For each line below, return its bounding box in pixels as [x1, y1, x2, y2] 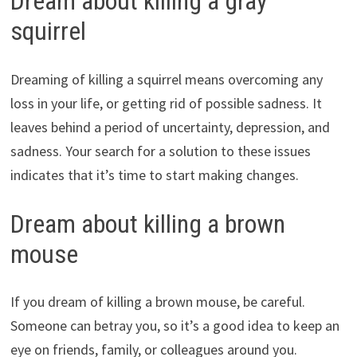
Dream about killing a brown [10, 208, 285, 239]
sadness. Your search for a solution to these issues [10, 141, 311, 160]
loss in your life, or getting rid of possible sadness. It [10, 93, 322, 112]
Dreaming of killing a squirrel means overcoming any [10, 69, 323, 88]
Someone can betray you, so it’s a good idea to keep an [10, 316, 339, 335]
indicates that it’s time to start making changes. [10, 165, 299, 184]
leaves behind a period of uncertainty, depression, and [10, 117, 330, 136]
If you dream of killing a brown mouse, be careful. [10, 292, 305, 312]
